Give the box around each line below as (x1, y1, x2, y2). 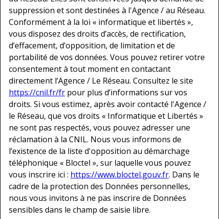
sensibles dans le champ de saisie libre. (9, 204, 151, 215)
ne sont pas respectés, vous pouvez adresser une (9, 122, 190, 133)
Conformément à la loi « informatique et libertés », (9, 16, 193, 27)
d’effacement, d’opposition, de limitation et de (9, 40, 175, 51)
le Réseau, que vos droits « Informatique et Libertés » (9, 110, 203, 121)
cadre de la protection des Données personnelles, (9, 180, 190, 192)
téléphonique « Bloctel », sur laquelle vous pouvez (9, 157, 191, 168)
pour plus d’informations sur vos (65, 87, 187, 98)
